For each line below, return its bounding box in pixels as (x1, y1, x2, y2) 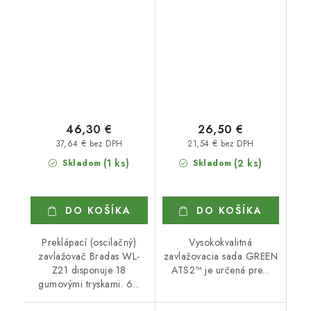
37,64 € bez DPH (56, 137, 123, 149)
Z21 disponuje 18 (51, 262, 126, 277)
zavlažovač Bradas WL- (38, 249, 140, 263)
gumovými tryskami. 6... (38, 276, 140, 291)
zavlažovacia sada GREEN (163, 249, 278, 263)
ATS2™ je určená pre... (171, 262, 270, 277)
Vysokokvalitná (189, 235, 253, 249)
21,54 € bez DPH (187, 137, 254, 149)
